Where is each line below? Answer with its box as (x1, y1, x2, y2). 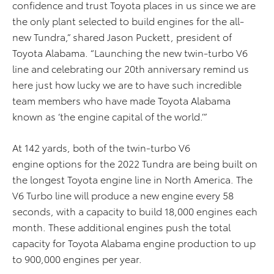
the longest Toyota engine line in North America (12, 172, 231, 187)
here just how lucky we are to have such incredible (12, 77, 242, 92)
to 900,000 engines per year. (12, 251, 142, 266)
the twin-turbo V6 (106, 140, 190, 155)
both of (73, 140, 106, 155)
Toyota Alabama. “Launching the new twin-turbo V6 (12, 45, 248, 60)
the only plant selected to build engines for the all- (12, 13, 244, 28)
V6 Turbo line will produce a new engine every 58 (12, 188, 234, 202)
